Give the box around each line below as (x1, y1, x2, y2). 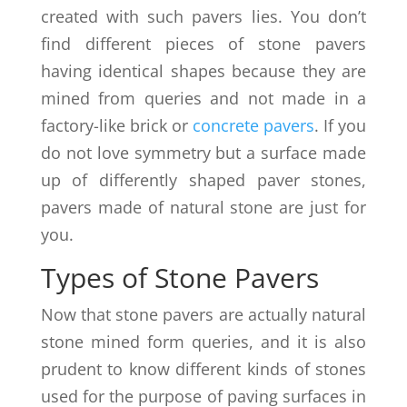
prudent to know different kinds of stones (40, 358, 367, 381)
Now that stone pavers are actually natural (40, 303, 367, 326)
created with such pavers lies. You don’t (40, 5, 367, 28)
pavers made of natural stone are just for (40, 196, 367, 219)
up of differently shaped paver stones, (40, 169, 367, 192)
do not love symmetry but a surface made (40, 142, 367, 164)
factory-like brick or (40, 114, 193, 137)
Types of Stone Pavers (40, 259, 319, 297)
